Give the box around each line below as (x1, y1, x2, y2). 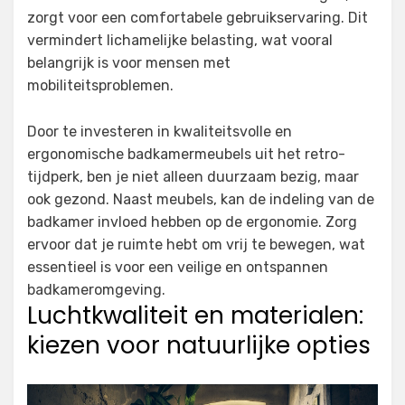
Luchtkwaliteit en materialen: (27, 298, 363, 332)
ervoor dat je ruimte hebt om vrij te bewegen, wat (27, 235, 365, 253)
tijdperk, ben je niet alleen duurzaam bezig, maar (27, 167, 359, 185)
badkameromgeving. (27, 280, 165, 298)
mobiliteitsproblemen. (27, 76, 174, 94)
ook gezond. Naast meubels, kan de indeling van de (27, 190, 374, 208)
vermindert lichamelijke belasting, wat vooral (27, 31, 333, 49)
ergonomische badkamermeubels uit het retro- (27, 145, 345, 163)
